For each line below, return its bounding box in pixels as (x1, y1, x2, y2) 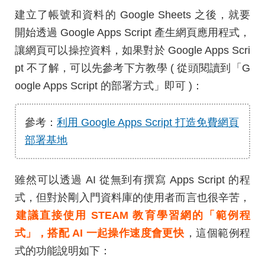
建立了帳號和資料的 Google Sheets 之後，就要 (15, 9, 250, 21)
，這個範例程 (185, 227, 251, 239)
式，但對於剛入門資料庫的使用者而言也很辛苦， (15, 192, 250, 203)
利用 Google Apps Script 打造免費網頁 (57, 117, 239, 128)
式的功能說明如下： (15, 245, 111, 257)
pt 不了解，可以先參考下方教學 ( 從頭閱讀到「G (15, 62, 250, 74)
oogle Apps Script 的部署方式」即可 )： (15, 80, 203, 92)
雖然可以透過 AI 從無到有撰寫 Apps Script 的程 (15, 174, 250, 186)
